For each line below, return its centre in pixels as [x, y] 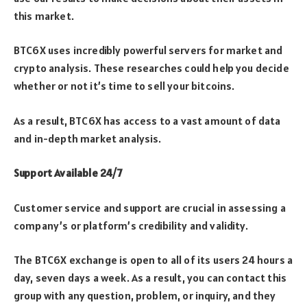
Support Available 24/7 [68, 173]
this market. [44, 15]
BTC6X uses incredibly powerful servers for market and [148, 50]
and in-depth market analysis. [88, 138]
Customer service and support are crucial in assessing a [150, 207]
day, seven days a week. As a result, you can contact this [150, 278]
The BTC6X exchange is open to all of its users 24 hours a [153, 260]
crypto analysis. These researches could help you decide [151, 68]
